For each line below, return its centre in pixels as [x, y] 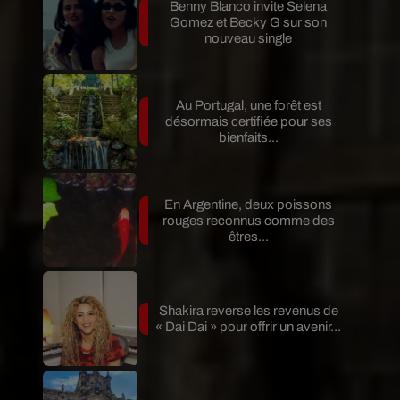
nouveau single [249, 39]
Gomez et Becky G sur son [249, 23]
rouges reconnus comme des [248, 220]
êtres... [248, 236]
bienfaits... [248, 137]
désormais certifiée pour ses [248, 121]
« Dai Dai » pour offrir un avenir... [249, 327]
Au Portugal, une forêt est [248, 105]
